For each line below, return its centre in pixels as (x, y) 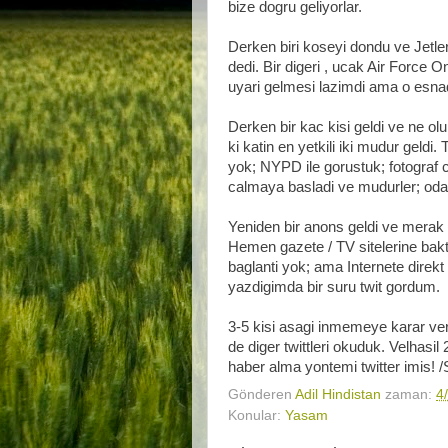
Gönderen (261, 394)
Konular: (256, 415)
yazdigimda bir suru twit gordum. (334, 287)
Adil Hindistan (338, 394)
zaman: (410, 394)
